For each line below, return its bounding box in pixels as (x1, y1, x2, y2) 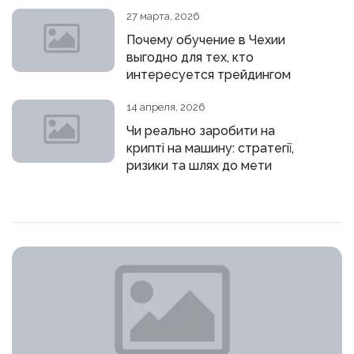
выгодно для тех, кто (126, 50, 254, 65)
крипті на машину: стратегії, (126, 141, 294, 156)
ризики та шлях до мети (126, 158, 272, 173)
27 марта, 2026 (126, 10, 200, 22)
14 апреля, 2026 (126, 101, 205, 113)
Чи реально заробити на (126, 123, 275, 138)
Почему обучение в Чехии (126, 32, 285, 47)
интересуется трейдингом (126, 67, 291, 82)
